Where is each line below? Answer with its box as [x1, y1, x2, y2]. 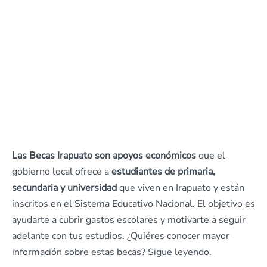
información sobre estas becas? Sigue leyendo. [12, 246, 212, 259]
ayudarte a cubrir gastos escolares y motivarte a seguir [12, 213, 246, 226]
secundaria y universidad [12, 181, 117, 194]
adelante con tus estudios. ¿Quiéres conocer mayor [12, 229, 229, 243]
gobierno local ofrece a [12, 165, 111, 178]
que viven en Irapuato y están [117, 181, 244, 194]
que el [196, 149, 225, 162]
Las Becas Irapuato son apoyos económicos [12, 149, 196, 162]
